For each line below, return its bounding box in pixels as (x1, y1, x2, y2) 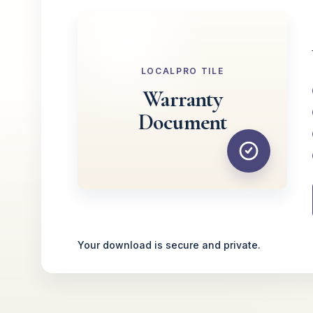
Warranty (143, 85, 222, 112)
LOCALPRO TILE (140, 66, 224, 76)
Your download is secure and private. (78, 239, 261, 251)
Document (138, 108, 227, 136)
